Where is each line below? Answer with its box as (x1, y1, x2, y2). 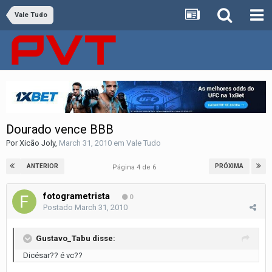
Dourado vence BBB (6, 121, 114, 137)
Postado (43, 202, 75, 212)
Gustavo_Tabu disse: (36, 233, 115, 243)
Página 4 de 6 (112, 163, 160, 171)
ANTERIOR (27, 163, 58, 169)
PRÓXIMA (215, 163, 243, 169)
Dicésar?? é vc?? (23, 250, 83, 260)
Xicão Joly (19, 138, 55, 148)
